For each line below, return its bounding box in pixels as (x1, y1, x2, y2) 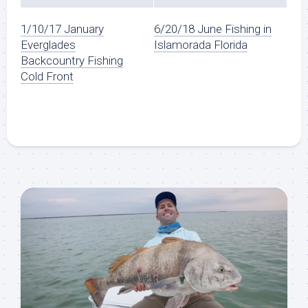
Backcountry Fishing (21, 54, 123, 68)
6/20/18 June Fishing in (154, 22, 272, 36)
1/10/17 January (21, 22, 104, 36)
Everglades (21, 38, 76, 52)
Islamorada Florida (154, 38, 247, 52)
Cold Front (21, 69, 74, 84)
